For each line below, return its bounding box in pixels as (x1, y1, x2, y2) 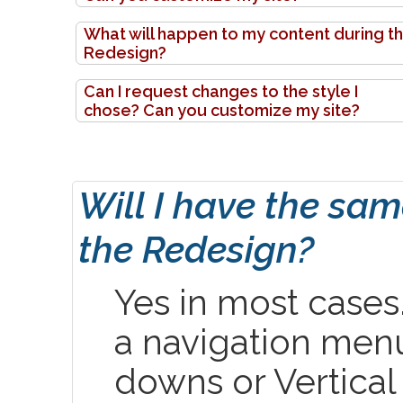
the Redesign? (78, 227, 314, 272)
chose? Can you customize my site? (84, 100, 360, 120)
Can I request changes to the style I (84, 81, 358, 101)
